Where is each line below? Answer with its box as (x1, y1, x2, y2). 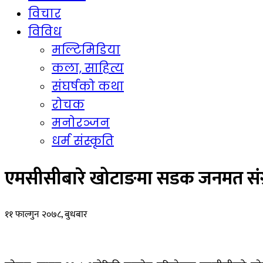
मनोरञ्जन (52, 114, 110, 131)
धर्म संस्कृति (52, 133, 114, 150)
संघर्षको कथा (52, 78, 124, 95)
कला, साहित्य (52, 60, 124, 77)
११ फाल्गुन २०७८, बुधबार (5, 207, 87, 223)
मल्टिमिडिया (52, 42, 120, 59)
